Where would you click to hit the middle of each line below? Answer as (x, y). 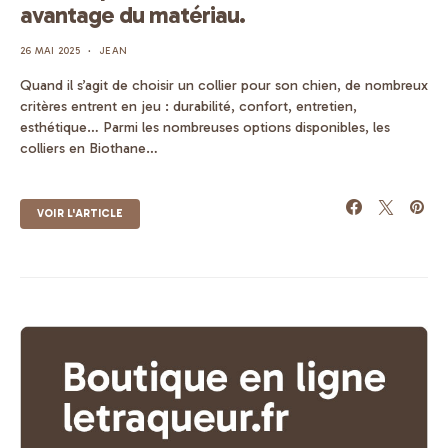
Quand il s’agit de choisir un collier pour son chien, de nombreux (224, 85)
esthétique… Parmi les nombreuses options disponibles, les (205, 127)
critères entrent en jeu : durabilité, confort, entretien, (188, 106)
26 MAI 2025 (50, 51)
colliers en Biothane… (89, 148)
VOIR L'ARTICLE (80, 214)
